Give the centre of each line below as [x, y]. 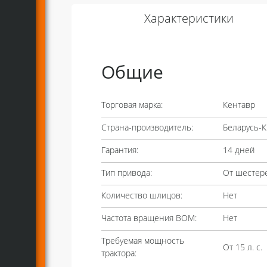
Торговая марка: [132, 105]
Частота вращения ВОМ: [149, 219]
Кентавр [239, 105]
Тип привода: [127, 173]
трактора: [119, 254]
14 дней [238, 151]
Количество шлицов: [142, 196]
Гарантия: [120, 151]
